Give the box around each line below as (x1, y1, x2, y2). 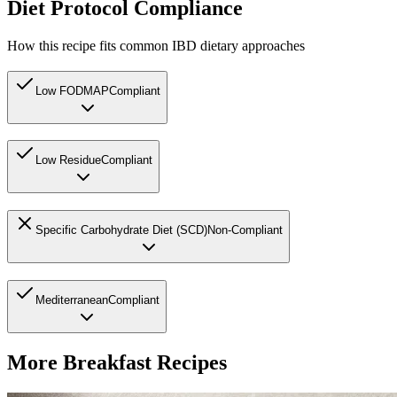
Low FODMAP (35, 83, 109, 97)
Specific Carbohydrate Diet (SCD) (35, 223, 207, 237)
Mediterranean (35, 292, 108, 307)
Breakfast (63, 350, 152, 374)
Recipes (152, 350, 227, 374)
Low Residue (35, 153, 101, 167)
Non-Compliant (207, 223, 283, 237)
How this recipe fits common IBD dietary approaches (7, 37, 305, 53)
